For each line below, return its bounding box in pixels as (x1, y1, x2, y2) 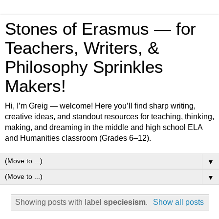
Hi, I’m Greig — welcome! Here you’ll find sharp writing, (5, 102, 196, 110)
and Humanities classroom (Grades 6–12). (5, 134, 151, 142)
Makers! (5, 77, 66, 95)
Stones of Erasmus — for (5, 20, 196, 38)
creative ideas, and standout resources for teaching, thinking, (5, 112, 214, 121)
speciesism (104, 197, 146, 206)
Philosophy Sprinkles (5, 58, 163, 76)
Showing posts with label (15, 197, 104, 206)
